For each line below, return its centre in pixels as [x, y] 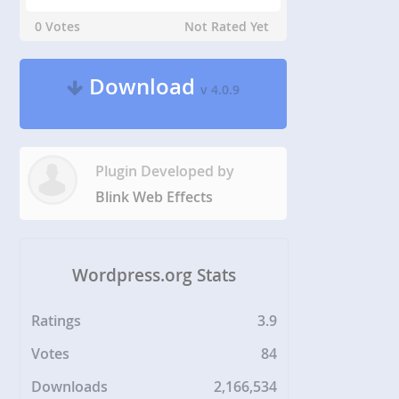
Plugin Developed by [165, 171]
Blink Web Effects [155, 197]
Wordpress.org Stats [155, 275]
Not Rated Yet [227, 27]
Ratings [57, 320]
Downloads [70, 386]
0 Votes [58, 27]
